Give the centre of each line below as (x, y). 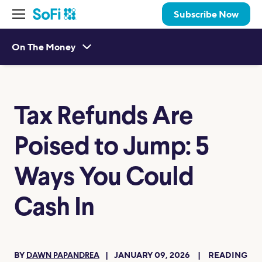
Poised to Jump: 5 (111, 148)
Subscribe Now (206, 14)
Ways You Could (104, 178)
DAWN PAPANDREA (63, 256)
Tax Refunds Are (104, 118)
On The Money (44, 46)
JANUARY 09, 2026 (153, 255)
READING (227, 255)
